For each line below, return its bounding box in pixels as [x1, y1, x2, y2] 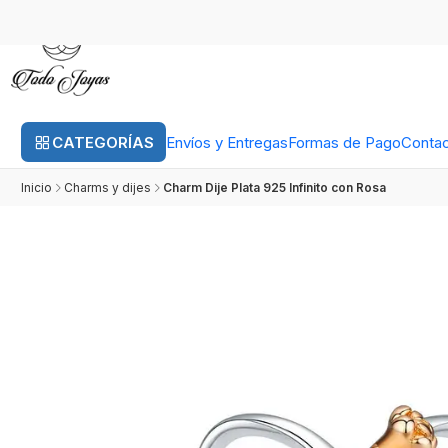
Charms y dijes [64, 179, 151, 195]
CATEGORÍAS [51, 132, 154, 152]
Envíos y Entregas [165, 132, 288, 152]
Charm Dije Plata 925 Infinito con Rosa [163, 179, 386, 195]
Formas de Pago [287, 132, 401, 152]
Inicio [21, 179, 52, 195]
